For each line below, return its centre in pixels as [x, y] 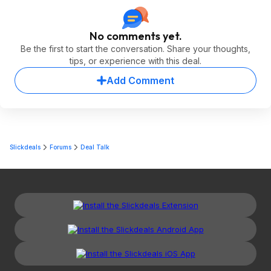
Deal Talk [95, 147]
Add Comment [140, 80]
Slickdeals [25, 147]
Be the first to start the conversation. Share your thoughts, [135, 49]
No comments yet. [135, 36]
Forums [60, 147]
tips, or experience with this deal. [135, 61]
